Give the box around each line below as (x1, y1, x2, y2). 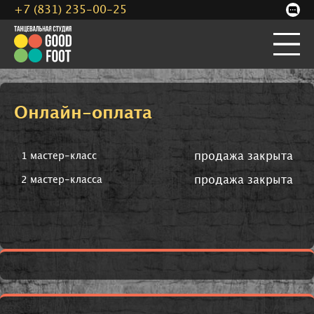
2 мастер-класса (21, 175, 102, 185)
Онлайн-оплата (14, 105, 152, 122)
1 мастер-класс (21, 151, 97, 161)
